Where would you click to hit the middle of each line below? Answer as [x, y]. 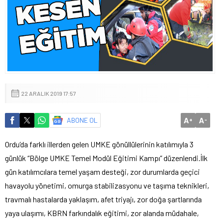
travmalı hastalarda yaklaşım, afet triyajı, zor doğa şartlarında [103, 199]
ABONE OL [82, 120]
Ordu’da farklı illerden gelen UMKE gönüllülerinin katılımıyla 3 [99, 144]
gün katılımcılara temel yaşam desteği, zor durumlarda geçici [102, 171]
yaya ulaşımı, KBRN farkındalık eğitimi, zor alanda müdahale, [102, 213]
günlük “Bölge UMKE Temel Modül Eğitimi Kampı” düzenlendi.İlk [106, 158]
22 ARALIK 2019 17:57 [49, 93]
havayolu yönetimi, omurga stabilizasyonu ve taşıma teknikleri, [107, 185]
